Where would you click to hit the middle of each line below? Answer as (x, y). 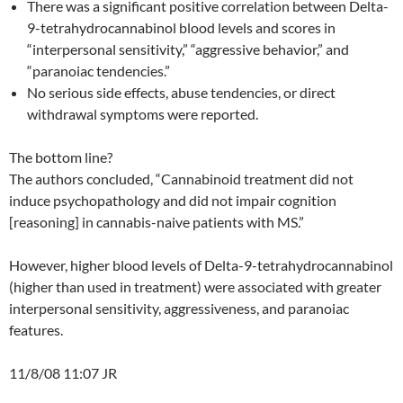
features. (36, 329)
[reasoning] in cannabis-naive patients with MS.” (157, 221)
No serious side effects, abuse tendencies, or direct (181, 92)
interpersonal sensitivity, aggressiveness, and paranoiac (179, 308)
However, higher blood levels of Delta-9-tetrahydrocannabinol (201, 264)
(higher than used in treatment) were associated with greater (195, 286)
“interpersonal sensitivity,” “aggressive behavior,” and (188, 49)
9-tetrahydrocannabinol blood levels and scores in (181, 27)
